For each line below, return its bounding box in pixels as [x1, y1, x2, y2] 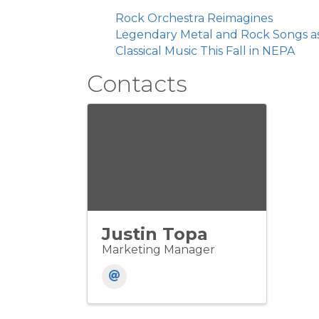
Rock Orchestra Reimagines [115, 11, 273, 25]
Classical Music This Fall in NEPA [115, 44, 295, 58]
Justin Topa [102, 224, 208, 244]
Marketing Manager [102, 243, 215, 256]
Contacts [87, 70, 187, 98]
